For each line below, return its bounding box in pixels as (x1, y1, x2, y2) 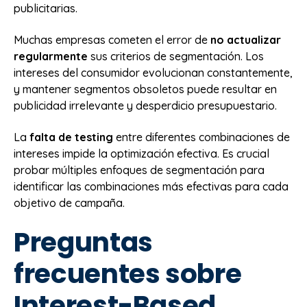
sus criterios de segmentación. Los (88, 49, 264, 63)
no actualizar (210, 32, 281, 47)
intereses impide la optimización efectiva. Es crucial (14, 147, 269, 161)
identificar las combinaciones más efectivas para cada (14, 180, 288, 194)
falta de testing (29, 130, 113, 145)
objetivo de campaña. (14, 196, 125, 210)
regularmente (14, 49, 88, 63)
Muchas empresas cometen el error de (14, 32, 210, 47)
